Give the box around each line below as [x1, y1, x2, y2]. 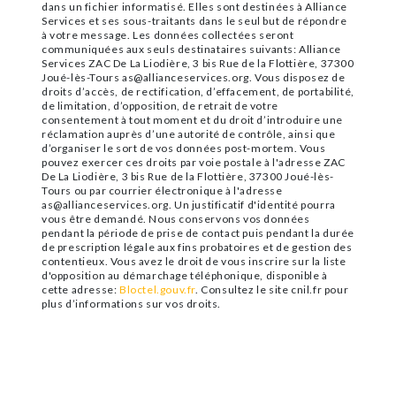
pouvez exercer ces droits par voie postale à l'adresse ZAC [42, 155, 346, 169]
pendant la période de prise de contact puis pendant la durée [42, 225, 355, 240]
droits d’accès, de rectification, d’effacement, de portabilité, [42, 84, 354, 98]
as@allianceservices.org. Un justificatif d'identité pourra [42, 197, 336, 211]
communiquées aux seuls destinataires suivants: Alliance [42, 42, 342, 56]
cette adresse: [42, 282, 119, 296]
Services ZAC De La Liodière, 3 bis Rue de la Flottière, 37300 [42, 56, 354, 70]
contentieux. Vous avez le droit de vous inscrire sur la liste [42, 254, 346, 268]
